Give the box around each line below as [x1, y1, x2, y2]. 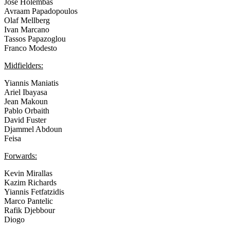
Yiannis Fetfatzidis [4, 187, 64, 196]
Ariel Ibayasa [4, 87, 47, 97]
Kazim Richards [4, 178, 56, 187]
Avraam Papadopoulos [4, 6, 78, 15]
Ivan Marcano [4, 25, 49, 34]
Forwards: [4, 151, 37, 160]
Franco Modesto [4, 43, 57, 52]
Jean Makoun [4, 97, 48, 106]
